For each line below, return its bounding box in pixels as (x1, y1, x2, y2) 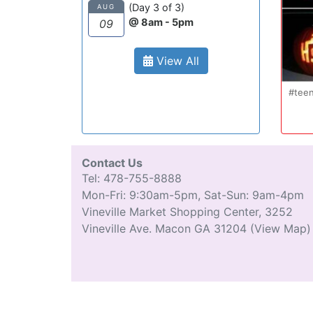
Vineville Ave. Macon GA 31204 (82, 221, 250, 235)
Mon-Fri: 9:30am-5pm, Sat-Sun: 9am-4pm (82, 188, 304, 202)
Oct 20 (203, 61, 233, 72)
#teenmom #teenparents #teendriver (132, 87, 296, 98)
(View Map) (250, 221, 311, 235)
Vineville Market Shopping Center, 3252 (82, 205, 293, 219)
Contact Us (82, 156, 143, 170)
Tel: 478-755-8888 (82, 171, 182, 185)
